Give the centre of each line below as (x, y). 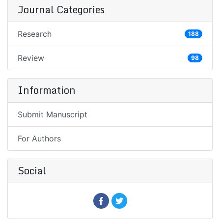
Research (35, 34)
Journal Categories (61, 10)
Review (31, 58)
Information (47, 90)
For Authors (39, 139)
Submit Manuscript (53, 115)
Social (32, 171)
